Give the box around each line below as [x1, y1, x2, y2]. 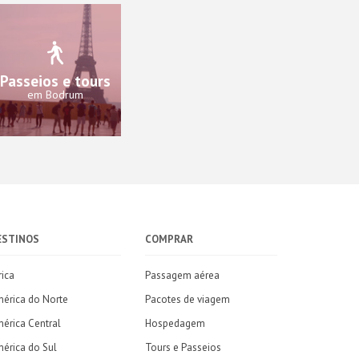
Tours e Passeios [145, 341, 221, 354]
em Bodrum [26, 87, 83, 102]
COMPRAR [145, 232, 193, 246]
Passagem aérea [145, 268, 220, 282]
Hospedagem [145, 317, 205, 330]
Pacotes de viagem [145, 292, 230, 306]
